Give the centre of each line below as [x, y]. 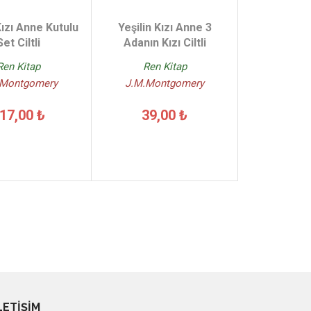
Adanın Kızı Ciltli [165, 43]
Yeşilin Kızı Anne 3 [165, 27]
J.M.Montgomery [165, 84]
